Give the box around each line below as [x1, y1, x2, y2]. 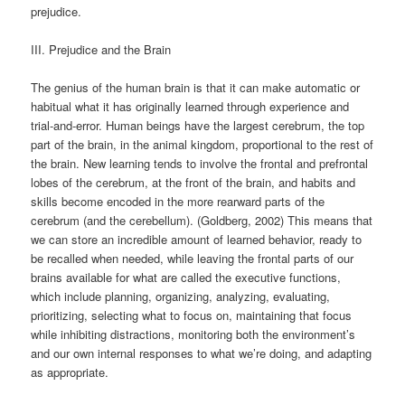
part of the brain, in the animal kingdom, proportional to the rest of [31, 135, 374, 153]
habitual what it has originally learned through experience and [31, 97, 350, 115]
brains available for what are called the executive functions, [31, 268, 342, 286]
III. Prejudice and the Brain [31, 40, 172, 58]
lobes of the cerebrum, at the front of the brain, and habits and [31, 173, 356, 191]
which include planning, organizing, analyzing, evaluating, [31, 287, 331, 305]
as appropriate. [31, 363, 109, 381]
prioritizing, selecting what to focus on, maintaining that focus [31, 306, 353, 324]
